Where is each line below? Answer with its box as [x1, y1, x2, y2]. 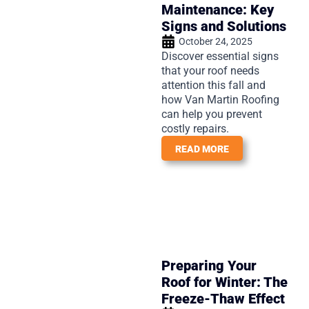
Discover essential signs [161, 49, 279, 63]
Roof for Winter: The [161, 273, 288, 290]
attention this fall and [161, 78, 266, 92]
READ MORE [175, 143, 229, 154]
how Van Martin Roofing [161, 92, 279, 106]
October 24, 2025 [179, 35, 252, 47]
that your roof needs [161, 63, 259, 77]
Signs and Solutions [161, 17, 286, 34]
